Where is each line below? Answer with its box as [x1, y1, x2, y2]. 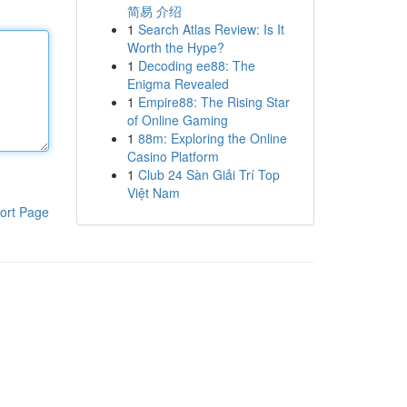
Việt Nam [126, 184, 180, 202]
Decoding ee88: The [137, 56, 255, 74]
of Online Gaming [126, 111, 228, 129]
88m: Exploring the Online [137, 129, 287, 147]
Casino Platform [126, 147, 219, 165]
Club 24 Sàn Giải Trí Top [137, 165, 280, 184]
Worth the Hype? [126, 38, 224, 56]
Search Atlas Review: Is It [137, 20, 284, 38]
